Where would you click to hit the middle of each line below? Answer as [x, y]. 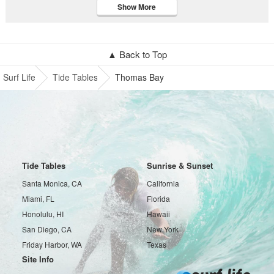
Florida [158, 198]
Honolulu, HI [43, 214]
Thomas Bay [139, 77]
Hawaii [158, 214]
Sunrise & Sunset [180, 165]
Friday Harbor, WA [52, 244]
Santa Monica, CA [52, 183]
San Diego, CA [47, 229]
